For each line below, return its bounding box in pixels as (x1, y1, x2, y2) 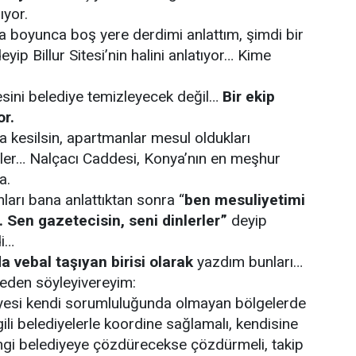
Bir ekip (222, 87, 275, 106)
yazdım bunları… (193, 253, 303, 271)
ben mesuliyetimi (184, 191, 305, 209)
